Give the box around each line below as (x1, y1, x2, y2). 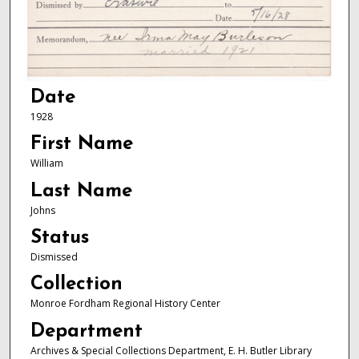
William (30, 156, 63, 171)
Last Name (30, 181, 132, 201)
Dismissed (30, 250, 78, 264)
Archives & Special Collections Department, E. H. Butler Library (30, 343, 312, 357)
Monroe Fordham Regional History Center (30, 296, 220, 311)
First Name (30, 135, 133, 155)
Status (30, 228, 89, 248)
